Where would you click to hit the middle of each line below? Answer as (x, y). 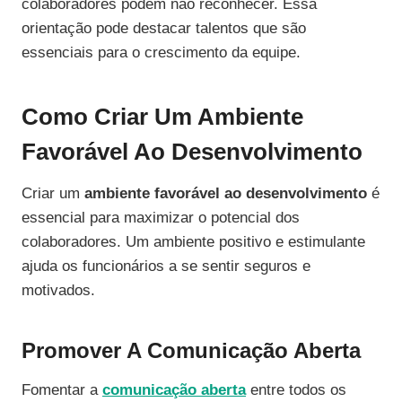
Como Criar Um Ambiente (162, 117)
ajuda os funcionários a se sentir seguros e (166, 267)
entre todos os (296, 390)
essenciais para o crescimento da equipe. (161, 53)
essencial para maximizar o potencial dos (161, 218)
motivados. (58, 291)
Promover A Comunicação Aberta (191, 351)
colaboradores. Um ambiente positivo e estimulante (193, 242)
